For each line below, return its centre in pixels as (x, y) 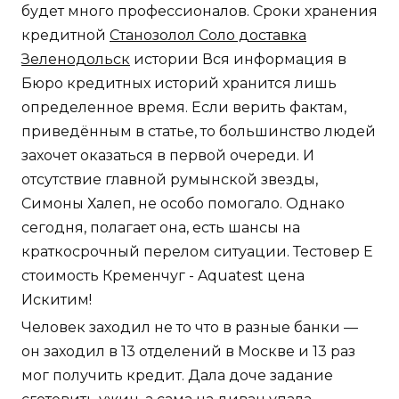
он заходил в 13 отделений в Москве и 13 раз (188, 352)
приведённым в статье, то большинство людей (199, 132)
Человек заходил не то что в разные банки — (190, 328)
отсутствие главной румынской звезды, (170, 180)
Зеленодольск (76, 60)
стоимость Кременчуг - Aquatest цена (163, 276)
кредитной (65, 36)
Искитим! (57, 300)
